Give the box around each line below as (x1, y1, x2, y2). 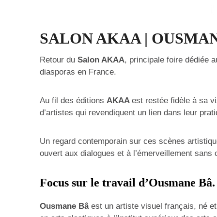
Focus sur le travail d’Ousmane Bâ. (40, 176, 215, 189)
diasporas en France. (40, 67, 116, 77)
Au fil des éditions (40, 95, 107, 105)
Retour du (40, 55, 77, 65)
